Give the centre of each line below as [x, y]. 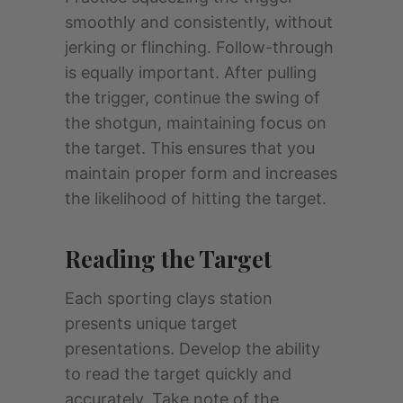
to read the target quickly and [178, 374]
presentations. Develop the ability [193, 349]
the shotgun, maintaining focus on [196, 123]
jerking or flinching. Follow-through [199, 48]
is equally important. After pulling [191, 73]
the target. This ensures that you [190, 148]
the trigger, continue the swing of [193, 98]
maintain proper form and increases [201, 174]
